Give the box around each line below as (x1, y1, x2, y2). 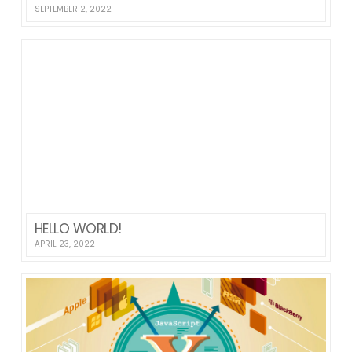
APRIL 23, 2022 (34, 237, 95, 250)
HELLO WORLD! (34, 218, 122, 238)
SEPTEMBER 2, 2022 (34, 2, 112, 15)
